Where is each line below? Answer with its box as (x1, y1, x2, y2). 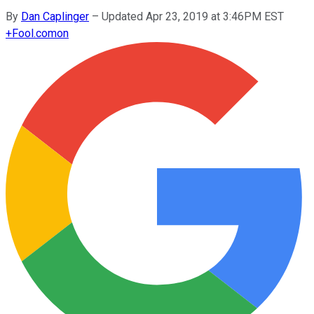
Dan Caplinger (21, 9, 89, 23)
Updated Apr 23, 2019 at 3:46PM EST (102, 9, 284, 23)
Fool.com (12, 26, 57, 40)
